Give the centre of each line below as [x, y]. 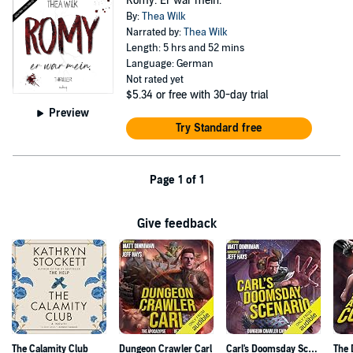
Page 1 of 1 [176, 180]
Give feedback [176, 224]
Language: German [169, 64]
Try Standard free [219, 128]
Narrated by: [154, 32]
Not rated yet [154, 80]
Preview [69, 113]
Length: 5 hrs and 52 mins [185, 48]
